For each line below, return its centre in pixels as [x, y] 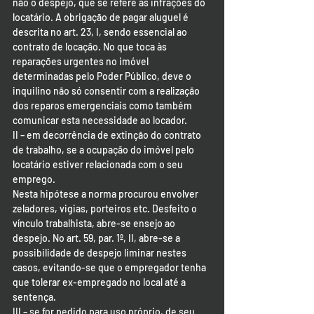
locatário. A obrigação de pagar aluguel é [102, 17]
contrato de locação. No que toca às [91, 47]
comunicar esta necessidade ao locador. [100, 120]
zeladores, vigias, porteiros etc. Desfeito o [106, 209]
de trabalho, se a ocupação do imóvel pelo [104, 150]
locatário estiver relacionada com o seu [99, 164]
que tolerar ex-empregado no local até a [100, 282]
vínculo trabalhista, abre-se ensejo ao [95, 223]
